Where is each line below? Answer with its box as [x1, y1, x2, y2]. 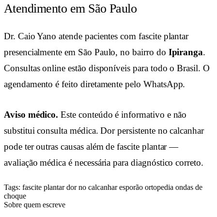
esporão [119, 183, 145, 192]
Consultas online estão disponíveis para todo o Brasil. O [4, 63, 210, 74]
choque [4, 192, 26, 201]
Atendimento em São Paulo [4, 1, 137, 15]
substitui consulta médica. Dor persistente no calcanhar [4, 125, 204, 136]
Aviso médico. [4, 109, 59, 120]
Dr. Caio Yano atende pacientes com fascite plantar [4, 31, 189, 42]
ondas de [175, 183, 202, 192]
